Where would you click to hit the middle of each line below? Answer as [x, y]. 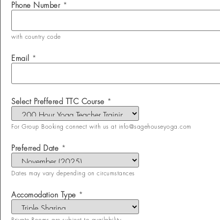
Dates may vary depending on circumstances [73, 174]
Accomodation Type [45, 195]
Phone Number [37, 6]
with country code [36, 37]
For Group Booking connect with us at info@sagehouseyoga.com [101, 127]
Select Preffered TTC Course [59, 102]
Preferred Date [36, 149]
